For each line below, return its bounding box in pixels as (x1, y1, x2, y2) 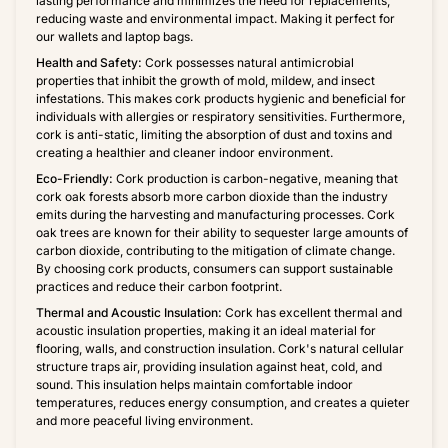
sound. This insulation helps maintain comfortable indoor (36, 377, 353, 393)
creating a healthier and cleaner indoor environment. (36, 145, 333, 161)
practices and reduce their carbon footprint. (36, 279, 282, 295)
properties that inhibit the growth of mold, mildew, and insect (36, 73, 375, 89)
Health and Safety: (36, 55, 142, 71)
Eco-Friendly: (36, 171, 113, 187)
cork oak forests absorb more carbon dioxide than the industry (36, 189, 388, 205)
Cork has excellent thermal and (222, 305, 402, 321)
